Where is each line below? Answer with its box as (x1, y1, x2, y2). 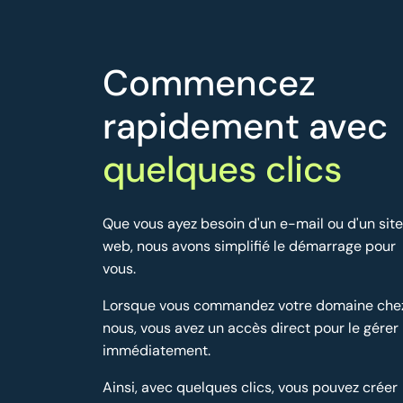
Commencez (103, 59, 316, 107)
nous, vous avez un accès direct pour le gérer (103, 318, 399, 338)
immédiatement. (103, 341, 210, 361)
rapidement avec (103, 103, 388, 150)
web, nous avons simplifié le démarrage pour (103, 237, 396, 256)
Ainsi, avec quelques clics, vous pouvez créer (103, 378, 398, 398)
